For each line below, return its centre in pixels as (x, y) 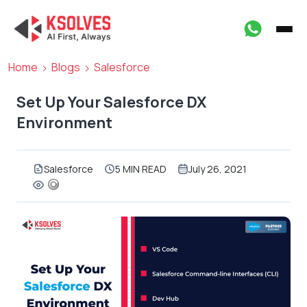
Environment (64, 123)
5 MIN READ (141, 169)
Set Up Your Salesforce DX (111, 102)
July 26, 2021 (218, 169)
